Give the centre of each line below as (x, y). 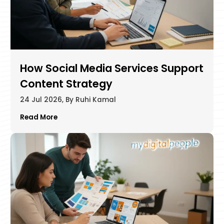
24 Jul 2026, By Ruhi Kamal (68, 99)
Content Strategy (66, 84)
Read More (38, 117)
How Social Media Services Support (111, 68)
